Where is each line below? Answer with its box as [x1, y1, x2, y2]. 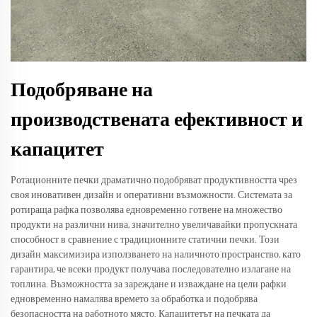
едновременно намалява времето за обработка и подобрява [11, 294, 258, 305]
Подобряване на [11, 81, 153, 101]
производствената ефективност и [11, 110, 303, 131]
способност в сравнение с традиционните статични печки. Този [11, 235, 279, 246]
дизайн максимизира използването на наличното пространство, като [11, 250, 301, 260]
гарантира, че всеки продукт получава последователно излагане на [11, 265, 291, 275]
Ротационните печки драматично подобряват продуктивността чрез [11, 175, 297, 186]
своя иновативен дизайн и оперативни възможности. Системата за [11, 190, 292, 201]
